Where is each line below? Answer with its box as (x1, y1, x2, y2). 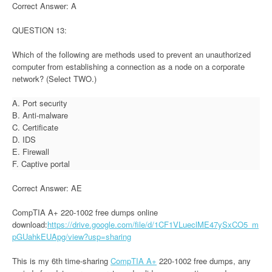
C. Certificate (12, 121, 58, 133)
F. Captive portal (12, 157, 70, 169)
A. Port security (12, 97, 67, 109)
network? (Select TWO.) (12, 72, 97, 84)
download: (12, 218, 47, 230)
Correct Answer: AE (12, 182, 82, 194)
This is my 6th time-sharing (12, 254, 110, 267)
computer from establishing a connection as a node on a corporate (12, 60, 245, 72)
